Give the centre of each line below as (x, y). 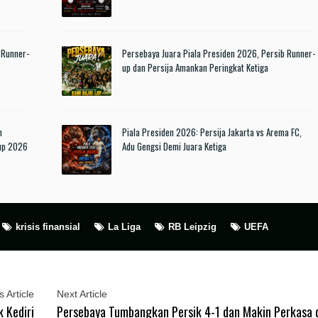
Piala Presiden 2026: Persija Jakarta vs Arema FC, (212, 132)
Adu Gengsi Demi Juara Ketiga (174, 147)
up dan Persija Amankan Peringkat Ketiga (195, 68)
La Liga (124, 227)
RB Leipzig (192, 227)
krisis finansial (48, 227)
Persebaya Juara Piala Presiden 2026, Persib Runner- (218, 54)
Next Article (82, 294)
